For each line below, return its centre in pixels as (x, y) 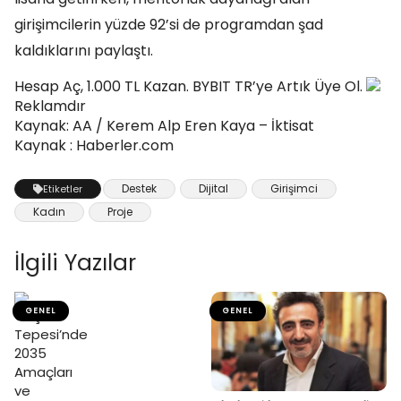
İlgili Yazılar (75, 263)
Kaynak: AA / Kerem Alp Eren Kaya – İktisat (164, 126)
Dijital (213, 188)
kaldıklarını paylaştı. (84, 51)
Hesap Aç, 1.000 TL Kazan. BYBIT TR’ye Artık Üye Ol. (190, 86)
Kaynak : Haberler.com (94, 145)
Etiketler (63, 189)
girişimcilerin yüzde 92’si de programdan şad (169, 25)
